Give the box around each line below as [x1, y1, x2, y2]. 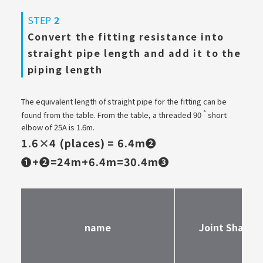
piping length [27, 62, 103, 76]
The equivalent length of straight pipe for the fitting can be [21, 95, 227, 107]
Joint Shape [199, 220, 256, 234]
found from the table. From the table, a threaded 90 [21, 109, 204, 120]
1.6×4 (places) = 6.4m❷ [21, 134, 157, 150]
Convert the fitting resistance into [27, 29, 224, 43]
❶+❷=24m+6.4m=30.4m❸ [21, 153, 170, 169]
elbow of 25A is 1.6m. [21, 121, 95, 133]
